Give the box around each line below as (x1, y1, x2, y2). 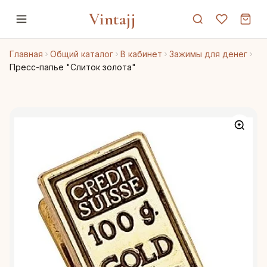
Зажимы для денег (169, 49, 247, 59)
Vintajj (88, 9, 136, 29)
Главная (10, 49, 43, 59)
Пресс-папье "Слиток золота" (10, 62, 136, 72)
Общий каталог (50, 49, 113, 59)
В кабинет (120, 49, 162, 59)
